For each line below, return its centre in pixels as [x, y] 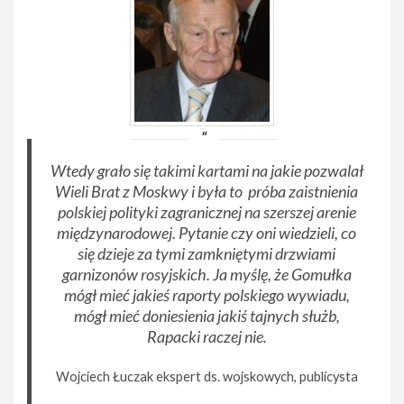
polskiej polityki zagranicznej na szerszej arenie [207, 211]
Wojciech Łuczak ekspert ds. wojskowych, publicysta [207, 376]
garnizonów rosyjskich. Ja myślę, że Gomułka [207, 274]
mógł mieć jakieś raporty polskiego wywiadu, [207, 294]
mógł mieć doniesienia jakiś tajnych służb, [207, 315]
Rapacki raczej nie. [207, 336]
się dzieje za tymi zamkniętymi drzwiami [207, 253]
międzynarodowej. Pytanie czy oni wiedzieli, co [207, 232]
